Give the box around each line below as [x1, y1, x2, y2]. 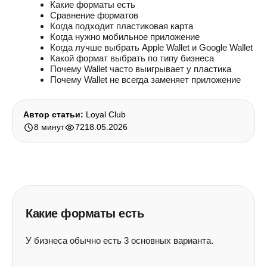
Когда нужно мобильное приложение [50, 32, 200, 42]
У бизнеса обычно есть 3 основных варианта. [26, 235, 213, 246]
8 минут [34, 122, 64, 132]
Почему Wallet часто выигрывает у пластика [50, 64, 231, 74]
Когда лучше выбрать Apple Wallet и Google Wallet [50, 42, 253, 52]
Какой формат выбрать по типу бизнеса [50, 53, 214, 63]
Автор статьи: [23, 110, 83, 119]
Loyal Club [83, 110, 126, 119]
